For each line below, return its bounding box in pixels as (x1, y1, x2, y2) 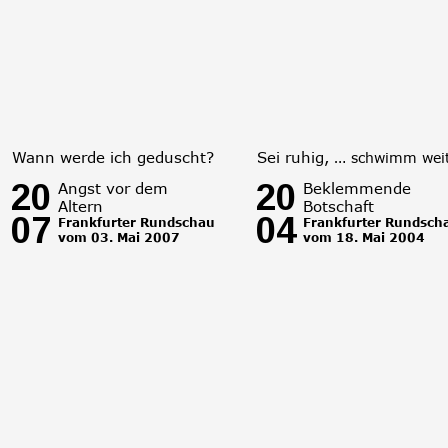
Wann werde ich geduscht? (12, 147, 214, 166)
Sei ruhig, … (257, 147, 351, 166)
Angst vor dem (58, 178, 173, 197)
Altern (58, 197, 103, 216)
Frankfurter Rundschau (58, 215, 219, 230)
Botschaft (303, 197, 374, 216)
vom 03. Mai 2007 (58, 229, 184, 244)
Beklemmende (303, 178, 416, 197)
